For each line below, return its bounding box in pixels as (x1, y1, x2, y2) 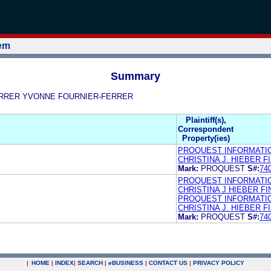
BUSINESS (112, 260, 143, 266)
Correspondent (178, 124, 233, 134)
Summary (111, 70, 160, 82)
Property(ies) (181, 133, 230, 143)
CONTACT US (149, 260, 188, 266)
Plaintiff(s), (185, 115, 226, 125)
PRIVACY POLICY (193, 260, 244, 266)
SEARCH (77, 260, 103, 266)
